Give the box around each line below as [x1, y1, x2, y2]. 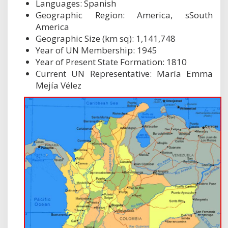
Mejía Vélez [36, 79, 81, 91]
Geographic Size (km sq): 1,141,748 [36, 32, 176, 44]
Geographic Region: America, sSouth [36, 9, 213, 21]
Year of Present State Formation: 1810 [36, 55, 187, 68]
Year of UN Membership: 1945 [36, 44, 157, 56]
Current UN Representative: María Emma [36, 67, 213, 79]
